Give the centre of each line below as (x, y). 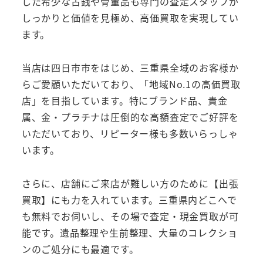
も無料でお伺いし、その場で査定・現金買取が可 (130, 216)
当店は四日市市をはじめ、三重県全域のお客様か (130, 67)
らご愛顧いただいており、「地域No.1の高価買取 (131, 84)
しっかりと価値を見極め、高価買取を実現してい (130, 17)
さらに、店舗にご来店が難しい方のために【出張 (130, 183)
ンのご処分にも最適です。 (80, 249)
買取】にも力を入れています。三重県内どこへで (129, 199)
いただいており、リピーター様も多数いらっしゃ (130, 133)
